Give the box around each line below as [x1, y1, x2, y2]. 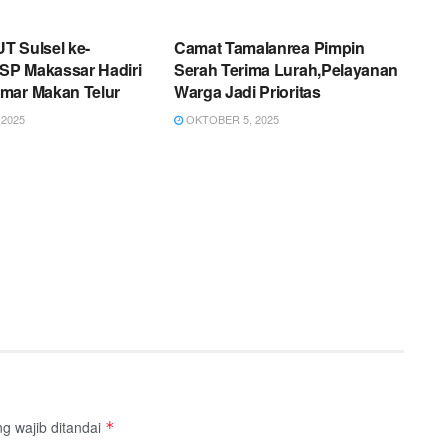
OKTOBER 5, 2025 [182, 111, 279, 128]
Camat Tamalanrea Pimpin [173, 36, 365, 60]
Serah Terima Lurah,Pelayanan [173, 58, 399, 82]
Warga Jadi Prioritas [173, 80, 321, 104]
